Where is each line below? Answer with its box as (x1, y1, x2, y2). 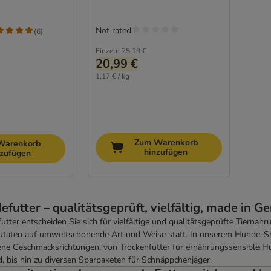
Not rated (95, 24, 131, 36)
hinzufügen (144, 146, 188, 158)
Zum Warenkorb (134, 137, 198, 149)
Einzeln (95, 45, 120, 56)
